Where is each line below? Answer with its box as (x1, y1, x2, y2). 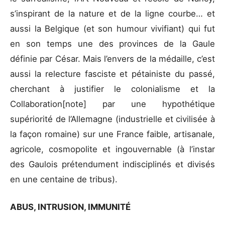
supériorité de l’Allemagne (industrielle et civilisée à (10, 114, 215, 124)
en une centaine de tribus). (10, 174, 120, 184)
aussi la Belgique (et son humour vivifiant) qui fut (10, 23, 215, 34)
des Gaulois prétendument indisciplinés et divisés (10, 159, 215, 169)
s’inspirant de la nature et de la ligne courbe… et (10, 8, 215, 19)
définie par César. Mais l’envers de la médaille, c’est (10, 53, 215, 64)
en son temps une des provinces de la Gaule (10, 38, 215, 49)
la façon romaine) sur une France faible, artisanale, (10, 129, 215, 139)
